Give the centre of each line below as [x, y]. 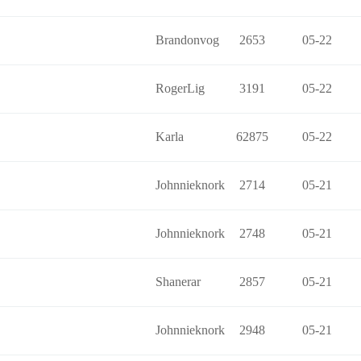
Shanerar [178, 282]
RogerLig [180, 88]
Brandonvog [187, 40]
